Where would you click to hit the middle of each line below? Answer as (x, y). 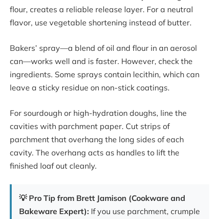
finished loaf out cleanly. (53, 165)
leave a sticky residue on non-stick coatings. (90, 87)
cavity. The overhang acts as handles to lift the (95, 152)
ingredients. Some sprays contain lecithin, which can (105, 74)
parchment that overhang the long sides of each (97, 139)
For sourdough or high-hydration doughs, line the (98, 113)
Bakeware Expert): (54, 211)
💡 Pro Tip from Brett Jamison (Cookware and (102, 198)
